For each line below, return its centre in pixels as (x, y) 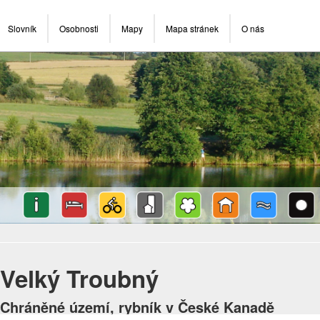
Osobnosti (79, 28)
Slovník (22, 28)
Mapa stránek (192, 28)
